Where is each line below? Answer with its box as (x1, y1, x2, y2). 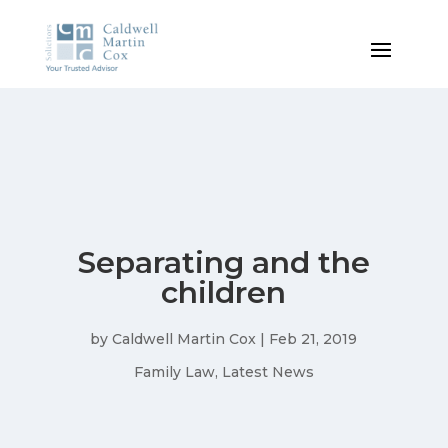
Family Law (133, 363, 215, 382)
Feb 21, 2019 (269, 330, 358, 349)
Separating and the (77, 244, 370, 282)
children (161, 274, 287, 312)
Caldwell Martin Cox (112, 330, 257, 349)
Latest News (221, 363, 314, 382)
